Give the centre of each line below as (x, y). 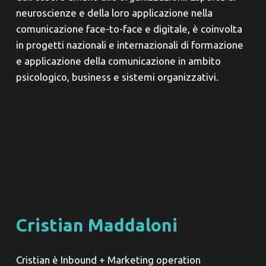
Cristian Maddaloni (96, 225)
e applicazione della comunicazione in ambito (118, 61)
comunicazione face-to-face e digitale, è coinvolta (129, 29)
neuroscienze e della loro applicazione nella (114, 13)
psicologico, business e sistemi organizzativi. (117, 77)
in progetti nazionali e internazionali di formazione (129, 45)
